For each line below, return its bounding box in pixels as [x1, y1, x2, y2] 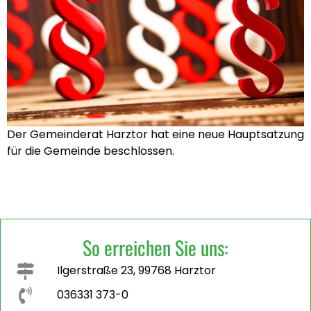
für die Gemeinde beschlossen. [7, 143, 174, 160]
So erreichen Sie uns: [83, 233, 228, 262]
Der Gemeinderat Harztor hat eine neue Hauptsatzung [7, 126, 304, 143]
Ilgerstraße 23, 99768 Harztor [57, 262, 217, 278]
